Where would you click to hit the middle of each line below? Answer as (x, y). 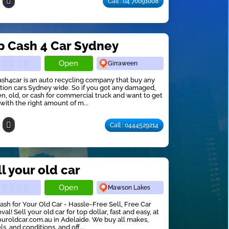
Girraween (123, 63)
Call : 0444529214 (134, 125)
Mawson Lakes (129, 187)
